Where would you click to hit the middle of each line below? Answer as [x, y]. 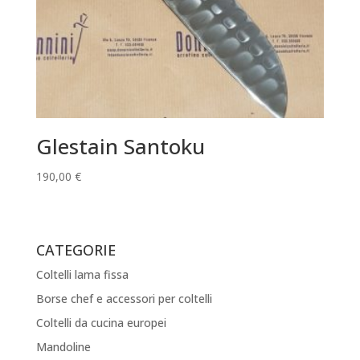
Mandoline [63, 346]
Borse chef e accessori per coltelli [124, 298]
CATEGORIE [76, 250]
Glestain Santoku [120, 146]
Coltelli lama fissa [82, 274]
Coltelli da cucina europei [101, 322]
